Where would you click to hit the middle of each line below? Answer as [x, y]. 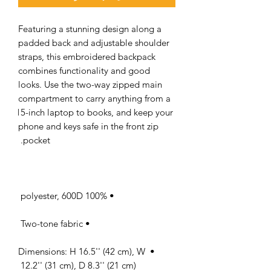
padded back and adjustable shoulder [94, 42]
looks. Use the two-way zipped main [90, 84]
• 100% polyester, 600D [111, 195]
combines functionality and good [84, 70]
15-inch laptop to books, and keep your [94, 112]
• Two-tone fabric [87, 223]
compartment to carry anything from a [94, 98]
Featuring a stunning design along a [90, 28]
